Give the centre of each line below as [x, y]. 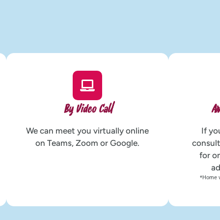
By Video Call [87, 110]
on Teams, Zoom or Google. [88, 143]
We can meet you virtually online [88, 130]
